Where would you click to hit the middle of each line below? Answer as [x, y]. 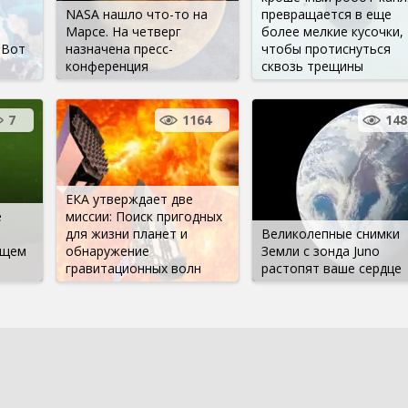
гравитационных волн [133, 268]
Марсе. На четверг [123, 31]
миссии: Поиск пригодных [143, 216]
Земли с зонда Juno [320, 250]
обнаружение [107, 250]
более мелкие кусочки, [332, 31]
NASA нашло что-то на [136, 14]
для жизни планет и [126, 233]
